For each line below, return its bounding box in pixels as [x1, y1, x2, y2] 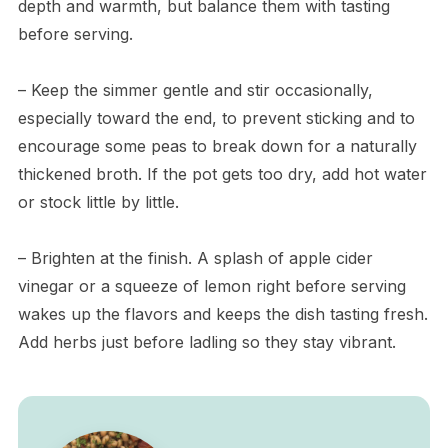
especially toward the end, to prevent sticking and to [17, 107, 415, 128]
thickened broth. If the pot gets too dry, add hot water [17, 163, 427, 184]
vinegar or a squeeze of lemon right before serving [17, 275, 406, 296]
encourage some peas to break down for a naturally [17, 135, 417, 156]
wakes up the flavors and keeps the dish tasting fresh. [17, 303, 428, 324]
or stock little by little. [17, 191, 179, 212]
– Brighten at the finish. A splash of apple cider [17, 247, 373, 268]
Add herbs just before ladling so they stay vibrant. [17, 331, 396, 352]
